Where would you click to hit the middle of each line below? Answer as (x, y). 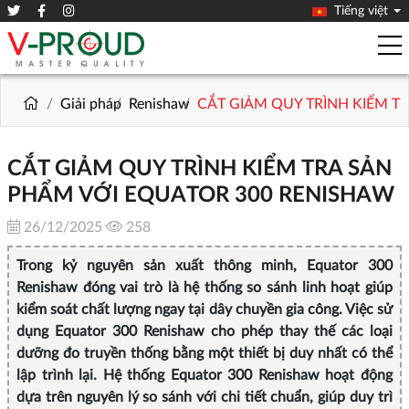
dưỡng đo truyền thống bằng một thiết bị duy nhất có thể (204, 353)
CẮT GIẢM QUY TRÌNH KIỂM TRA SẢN (199, 168)
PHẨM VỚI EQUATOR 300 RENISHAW (201, 195)
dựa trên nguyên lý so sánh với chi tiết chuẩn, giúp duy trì (204, 397)
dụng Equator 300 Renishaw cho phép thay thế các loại (204, 331)
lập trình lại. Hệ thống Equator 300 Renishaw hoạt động (204, 375)
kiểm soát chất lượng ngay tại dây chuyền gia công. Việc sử (204, 309)
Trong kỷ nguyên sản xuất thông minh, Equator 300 (204, 265)
